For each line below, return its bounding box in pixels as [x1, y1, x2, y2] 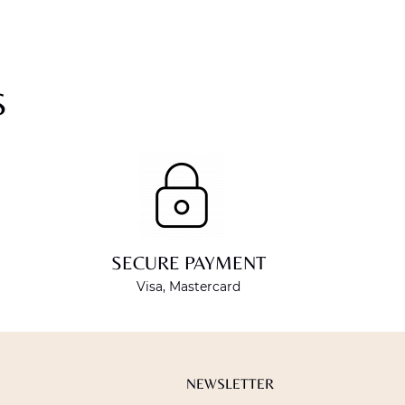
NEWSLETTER [185, 375, 274, 393]
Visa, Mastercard [137, 279, 241, 295]
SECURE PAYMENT [111, 252, 267, 275]
